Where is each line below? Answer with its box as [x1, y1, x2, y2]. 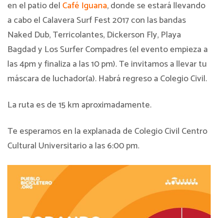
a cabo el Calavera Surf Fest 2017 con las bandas [7, 13, 186, 28]
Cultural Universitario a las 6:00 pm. [7, 139, 139, 153]
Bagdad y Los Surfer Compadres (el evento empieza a [7, 42, 208, 57]
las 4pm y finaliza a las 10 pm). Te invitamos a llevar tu [7, 57, 207, 72]
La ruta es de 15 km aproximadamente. [7, 98, 151, 112]
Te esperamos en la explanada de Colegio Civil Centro [7, 124, 207, 139]
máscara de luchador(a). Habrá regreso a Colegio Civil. [7, 72, 207, 86]
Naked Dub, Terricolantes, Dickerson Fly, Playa [7, 28, 181, 42]
